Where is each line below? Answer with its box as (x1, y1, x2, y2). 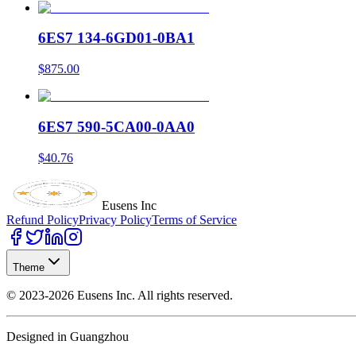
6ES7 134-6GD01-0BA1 (38, 29, 195, 47)
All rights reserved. (135, 288, 233, 302)
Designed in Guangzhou (6, 329, 129, 343)
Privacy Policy (79, 212, 152, 226)
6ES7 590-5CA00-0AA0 (38, 118, 195, 135)
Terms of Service (152, 212, 237, 226)
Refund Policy (6, 212, 79, 226)
